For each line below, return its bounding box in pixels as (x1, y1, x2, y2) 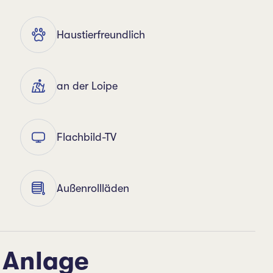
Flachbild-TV (57, 131, 117, 143)
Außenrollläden (57, 182, 130, 194)
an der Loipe (57, 80, 118, 92)
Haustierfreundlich (57, 29, 146, 41)
